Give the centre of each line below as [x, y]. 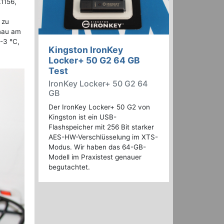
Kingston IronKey [86, 50]
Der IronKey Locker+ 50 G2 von [99, 107]
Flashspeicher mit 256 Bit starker [101, 127]
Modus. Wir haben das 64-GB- [97, 147]
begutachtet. [69, 167]
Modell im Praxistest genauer [95, 157]
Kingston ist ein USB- [82, 117]
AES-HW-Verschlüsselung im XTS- [103, 137]
